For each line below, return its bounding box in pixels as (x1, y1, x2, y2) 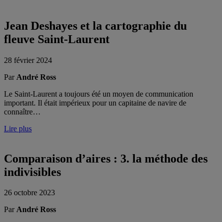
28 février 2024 (4, 55, 52, 64)
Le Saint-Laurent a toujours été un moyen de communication (4, 89, 193, 98)
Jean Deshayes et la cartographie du (4, 19, 187, 32)
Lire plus (4, 124, 32, 133)
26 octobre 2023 (4, 188, 55, 197)
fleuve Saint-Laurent (4, 32, 110, 46)
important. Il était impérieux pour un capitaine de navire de (4, 98, 186, 107)
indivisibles (4, 165, 61, 178)
